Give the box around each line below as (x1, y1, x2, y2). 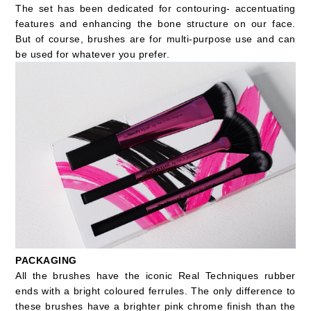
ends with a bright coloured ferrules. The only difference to (15, 285, 296, 297)
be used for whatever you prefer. (15, 49, 170, 60)
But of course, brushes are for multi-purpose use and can (15, 33, 296, 45)
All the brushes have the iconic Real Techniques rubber (15, 270, 296, 282)
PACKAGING (15, 255, 77, 267)
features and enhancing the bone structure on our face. (15, 18, 296, 30)
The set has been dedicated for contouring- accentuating (15, 3, 296, 15)
